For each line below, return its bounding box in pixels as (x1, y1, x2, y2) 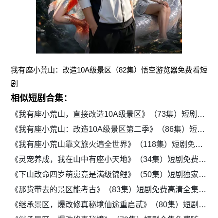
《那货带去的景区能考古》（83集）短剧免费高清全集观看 (199, 185, 207, 194)
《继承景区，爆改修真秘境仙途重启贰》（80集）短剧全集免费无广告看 (199, 200, 207, 209)
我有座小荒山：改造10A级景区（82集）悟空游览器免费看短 (11, 66, 207, 74)
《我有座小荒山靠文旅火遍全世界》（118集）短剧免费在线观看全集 (195, 140, 203, 149)
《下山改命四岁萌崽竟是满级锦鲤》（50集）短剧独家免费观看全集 (199, 170, 207, 179)
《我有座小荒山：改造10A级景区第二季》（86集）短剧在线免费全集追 (197, 125, 205, 134)
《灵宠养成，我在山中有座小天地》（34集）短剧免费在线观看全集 (199, 155, 207, 164)
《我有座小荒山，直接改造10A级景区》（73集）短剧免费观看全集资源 (197, 110, 205, 119)
